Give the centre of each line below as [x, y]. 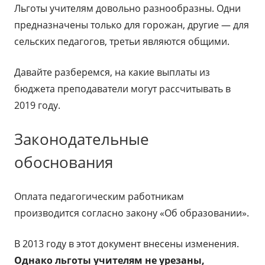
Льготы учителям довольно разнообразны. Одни [127, 8]
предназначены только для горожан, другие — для [132, 25]
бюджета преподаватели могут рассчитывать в [122, 89]
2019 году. [37, 105]
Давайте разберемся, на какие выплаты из [112, 72]
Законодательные [82, 139]
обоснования [64, 162]
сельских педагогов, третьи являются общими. [122, 41]
